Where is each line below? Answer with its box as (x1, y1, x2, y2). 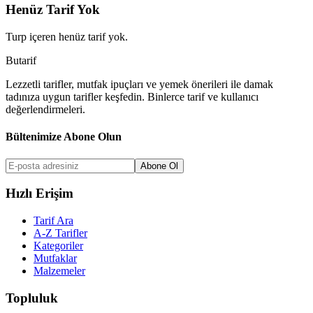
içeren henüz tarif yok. (27, 30, 128, 43)
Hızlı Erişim (6, 186, 73, 201)
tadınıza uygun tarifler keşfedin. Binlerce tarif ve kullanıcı (6, 90, 259, 103)
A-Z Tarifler (34, 226, 87, 239)
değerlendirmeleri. (6, 103, 85, 115)
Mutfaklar (34, 252, 77, 264)
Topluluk (6, 290, 58, 305)
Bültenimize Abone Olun (6, 131, 122, 143)
